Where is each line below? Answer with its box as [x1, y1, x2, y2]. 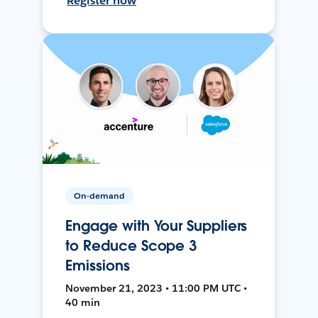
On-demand [74, 189, 126, 202]
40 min [65, 295, 101, 309]
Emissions [65, 256, 130, 275]
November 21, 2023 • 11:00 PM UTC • [65, 281, 248, 295]
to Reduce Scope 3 [65, 236, 197, 255]
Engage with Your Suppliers [65, 216, 248, 235]
